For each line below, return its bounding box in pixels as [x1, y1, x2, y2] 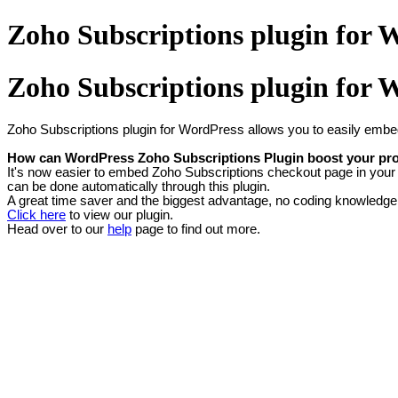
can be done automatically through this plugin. [7, 179, 270, 195]
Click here [7, 208, 66, 223]
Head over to [7, 222, 85, 237]
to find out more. [167, 222, 260, 237]
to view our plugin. [66, 208, 173, 223]
